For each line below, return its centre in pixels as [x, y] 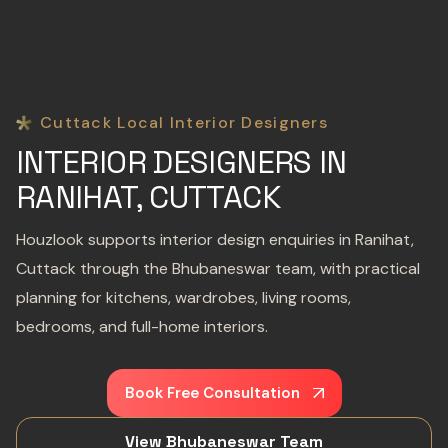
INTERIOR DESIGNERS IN [181, 162]
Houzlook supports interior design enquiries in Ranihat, [215, 239]
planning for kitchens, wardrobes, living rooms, [183, 297]
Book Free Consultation [212, 393]
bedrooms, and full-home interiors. [142, 326]
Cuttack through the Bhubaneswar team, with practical [218, 268]
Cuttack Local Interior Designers [184, 122]
